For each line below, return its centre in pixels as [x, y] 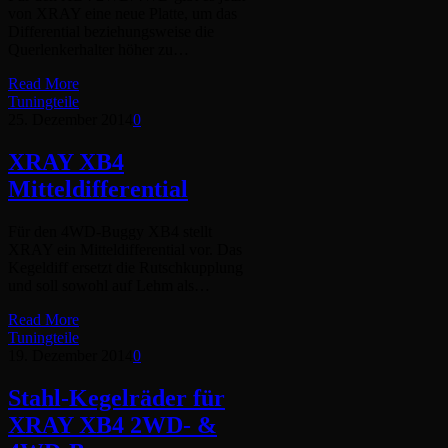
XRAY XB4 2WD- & [112, 424]
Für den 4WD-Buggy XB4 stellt [110, 231]
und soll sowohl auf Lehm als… [109, 285]
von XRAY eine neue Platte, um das [122, 14]
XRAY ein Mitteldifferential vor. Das [125, 249]
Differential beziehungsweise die [111, 32]
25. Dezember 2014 [70, 120]
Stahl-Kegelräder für [116, 397]
